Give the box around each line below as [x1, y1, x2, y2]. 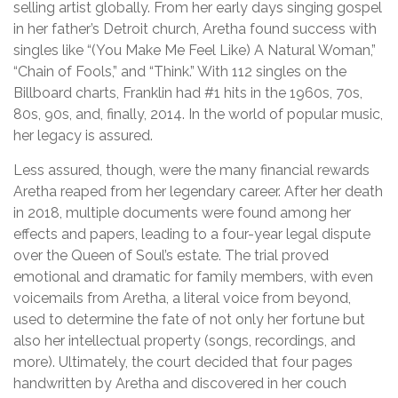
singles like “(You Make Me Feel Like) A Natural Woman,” [13, 42, 376, 59]
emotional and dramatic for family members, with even [13, 268, 373, 285]
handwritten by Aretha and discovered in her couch [13, 375, 346, 392]
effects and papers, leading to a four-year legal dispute [13, 226, 370, 243]
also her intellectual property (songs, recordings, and [13, 332, 355, 349]
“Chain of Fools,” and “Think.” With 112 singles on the [13, 63, 346, 80]
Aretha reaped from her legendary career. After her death [13, 183, 383, 200]
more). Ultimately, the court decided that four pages [13, 354, 353, 370]
